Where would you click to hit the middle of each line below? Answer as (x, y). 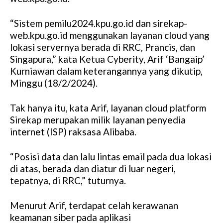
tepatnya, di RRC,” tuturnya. (68, 181)
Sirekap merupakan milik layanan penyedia (98, 120)
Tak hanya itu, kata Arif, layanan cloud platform (108, 108)
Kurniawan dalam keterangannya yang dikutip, (106, 71)
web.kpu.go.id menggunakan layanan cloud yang (110, 35)
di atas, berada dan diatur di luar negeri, (93, 169)
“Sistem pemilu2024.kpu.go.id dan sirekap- (99, 23)
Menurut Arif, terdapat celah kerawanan (94, 206)
